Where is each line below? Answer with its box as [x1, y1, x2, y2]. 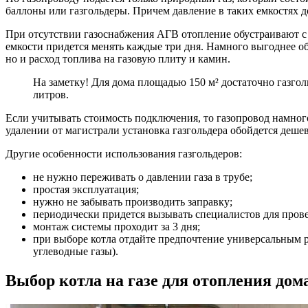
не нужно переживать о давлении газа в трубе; [33, 171, 252, 184]
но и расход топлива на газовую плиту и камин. [5, 53, 230, 65]
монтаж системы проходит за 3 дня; [33, 221, 200, 233]
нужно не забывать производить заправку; [33, 196, 232, 208]
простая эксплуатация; [33, 184, 139, 196]
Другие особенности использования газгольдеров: [5, 148, 242, 160]
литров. [33, 89, 69, 101]
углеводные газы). [33, 245, 118, 258]
